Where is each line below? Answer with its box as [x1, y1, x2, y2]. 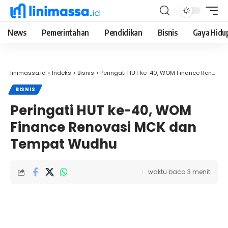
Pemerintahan [41, 27, 89, 38]
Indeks [52, 69, 71, 77]
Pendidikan [104, 27, 142, 38]
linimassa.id [10, 69, 46, 77]
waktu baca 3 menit [148, 167, 210, 176]
